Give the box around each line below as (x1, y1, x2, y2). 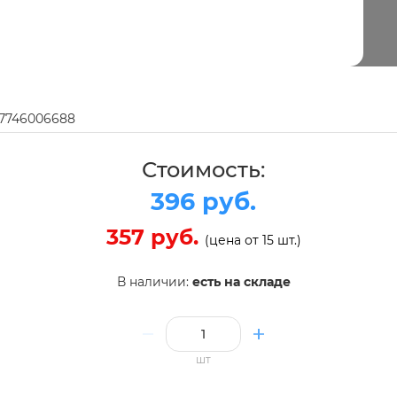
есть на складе (191, 273, 291, 290)
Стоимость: (142, 156, 265, 183)
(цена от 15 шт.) (204, 231, 301, 248)
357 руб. (105, 223, 205, 250)
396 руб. (151, 186, 256, 216)
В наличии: (116, 273, 192, 290)
